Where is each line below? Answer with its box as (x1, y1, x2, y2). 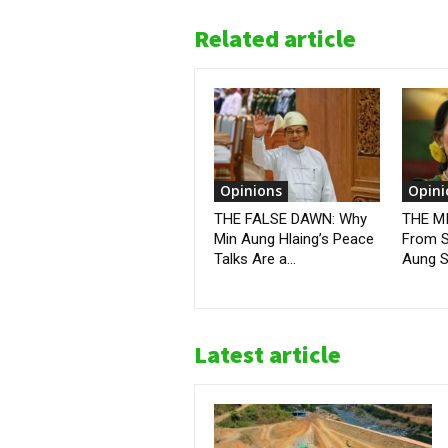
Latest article (194, 339, 341, 371)
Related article (194, 23, 356, 55)
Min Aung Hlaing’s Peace (214, 230, 374, 249)
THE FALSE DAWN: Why (214, 210, 367, 229)
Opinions (220, 181, 282, 201)
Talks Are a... (214, 250, 296, 269)
